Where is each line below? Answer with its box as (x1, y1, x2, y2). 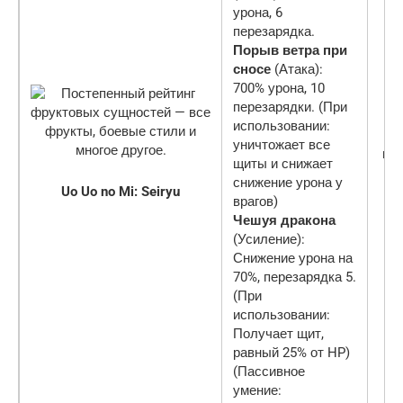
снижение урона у (233, 174, 343, 191)
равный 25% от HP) (233, 344, 350, 361)
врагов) (233, 193, 278, 210)
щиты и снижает (233, 155, 333, 172)
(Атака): (271, 60, 323, 77)
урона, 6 (233, 4, 282, 21)
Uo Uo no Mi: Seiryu (61, 183, 180, 200)
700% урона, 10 (233, 79, 325, 96)
